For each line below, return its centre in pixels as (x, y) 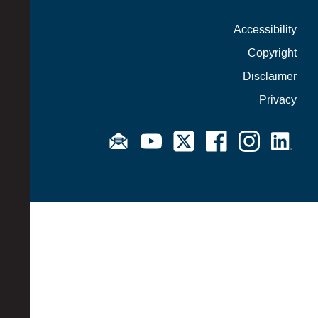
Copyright (272, 54)
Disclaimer (270, 77)
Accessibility (265, 30)
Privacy (278, 100)
